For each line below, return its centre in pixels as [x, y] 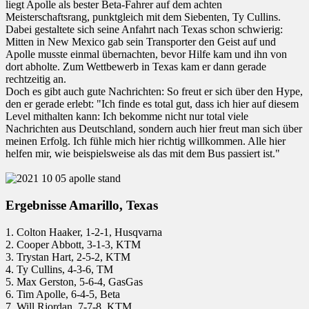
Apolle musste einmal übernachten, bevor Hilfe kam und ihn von [146, 54]
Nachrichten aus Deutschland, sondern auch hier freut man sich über [154, 129]
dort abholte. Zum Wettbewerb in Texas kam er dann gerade [136, 67]
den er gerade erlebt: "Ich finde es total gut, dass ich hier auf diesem [152, 104]
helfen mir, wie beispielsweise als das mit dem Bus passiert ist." [143, 154]
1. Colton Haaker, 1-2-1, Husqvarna [84, 232]
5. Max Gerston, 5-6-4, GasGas [74, 281]
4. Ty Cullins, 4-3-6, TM [59, 269]
